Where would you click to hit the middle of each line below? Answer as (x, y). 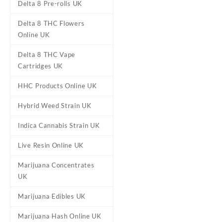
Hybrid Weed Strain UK (55, 106)
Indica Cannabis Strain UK (59, 125)
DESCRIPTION (146, 133)
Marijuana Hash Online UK (60, 216)
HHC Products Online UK (57, 86)
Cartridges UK (41, 66)
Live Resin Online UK (51, 145)
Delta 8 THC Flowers (51, 23)
